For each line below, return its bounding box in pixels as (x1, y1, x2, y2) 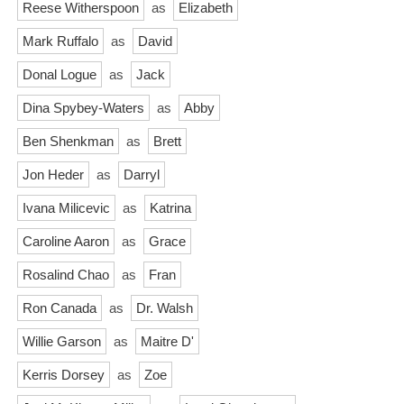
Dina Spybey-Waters (23, 99, 144, 115)
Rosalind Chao (23, 266, 109, 282)
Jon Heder (23, 166, 84, 182)
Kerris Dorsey (23, 366, 105, 382)
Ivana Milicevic (23, 199, 110, 216)
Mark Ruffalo (23, 32, 98, 49)
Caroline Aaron (23, 233, 109, 249)
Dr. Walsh (136, 299, 193, 316)
